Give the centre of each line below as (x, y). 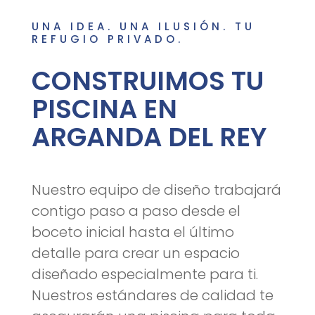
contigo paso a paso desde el (136, 211)
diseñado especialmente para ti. (144, 274)
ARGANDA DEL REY (149, 137)
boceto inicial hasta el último (133, 232)
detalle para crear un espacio (135, 253)
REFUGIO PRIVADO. (107, 39)
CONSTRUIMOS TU (147, 81)
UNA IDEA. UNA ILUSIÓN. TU (143, 26)
